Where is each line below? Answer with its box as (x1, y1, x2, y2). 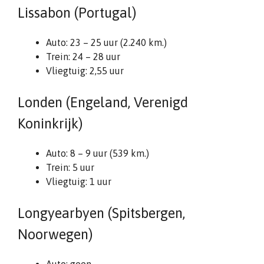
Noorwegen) (18, 226, 93, 242)
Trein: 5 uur (46, 162, 94, 173)
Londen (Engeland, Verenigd (18, 94, 188, 110)
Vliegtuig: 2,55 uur (46, 65, 124, 76)
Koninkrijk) (18, 115, 82, 131)
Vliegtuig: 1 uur (46, 176, 111, 187)
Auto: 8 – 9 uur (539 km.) (46, 148, 149, 159)
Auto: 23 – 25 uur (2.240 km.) (46, 37, 167, 48)
